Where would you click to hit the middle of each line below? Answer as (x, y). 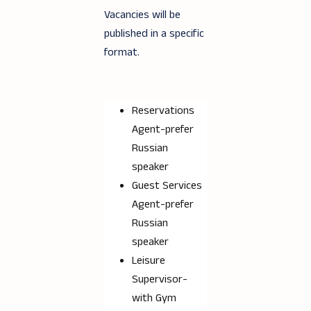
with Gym (154, 298)
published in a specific (154, 34)
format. (122, 52)
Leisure (149, 261)
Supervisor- (160, 279)
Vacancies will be (142, 15)
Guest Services (167, 186)
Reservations (163, 111)
